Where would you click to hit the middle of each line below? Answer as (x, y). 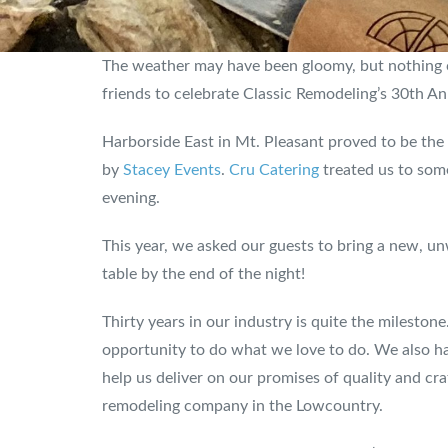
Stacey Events (172, 170)
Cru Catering (274, 170)
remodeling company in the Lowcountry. (242, 406)
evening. (131, 198)
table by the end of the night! (203, 274)
